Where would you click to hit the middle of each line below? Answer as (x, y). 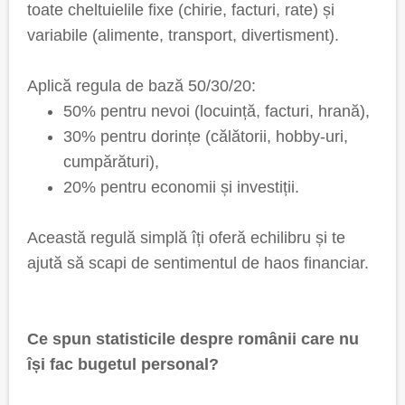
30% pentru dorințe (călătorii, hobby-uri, (206, 137)
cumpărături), (111, 162)
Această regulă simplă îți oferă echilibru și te (186, 238)
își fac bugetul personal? (123, 364)
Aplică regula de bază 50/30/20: (141, 86)
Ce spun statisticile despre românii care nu (193, 339)
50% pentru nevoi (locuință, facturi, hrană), (217, 111)
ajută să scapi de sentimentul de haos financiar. (198, 263)
